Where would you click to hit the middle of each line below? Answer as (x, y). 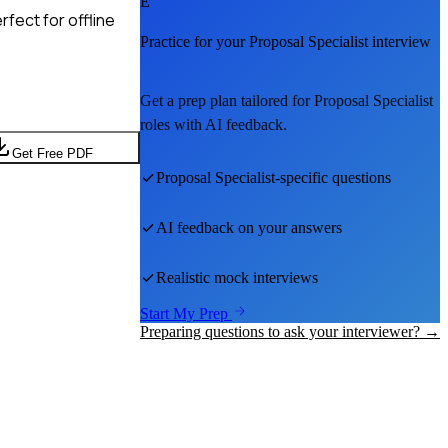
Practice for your (194, 42)
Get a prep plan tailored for (227, 101)
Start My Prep (186, 314)
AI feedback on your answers (249, 228)
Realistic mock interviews (237, 278)
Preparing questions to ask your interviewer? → (290, 332)
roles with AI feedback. (213, 125)
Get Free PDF (52, 153)
